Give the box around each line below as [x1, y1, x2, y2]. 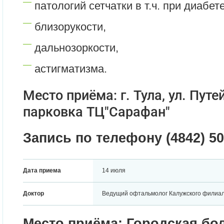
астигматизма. [34, 62, 107, 75]
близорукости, [34, 20, 106, 33]
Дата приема [23, 167, 61, 174]
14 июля [102, 167, 125, 174]
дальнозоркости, [34, 41, 118, 54]
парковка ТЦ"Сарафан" [23, 104, 170, 119]
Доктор [23, 190, 44, 197]
